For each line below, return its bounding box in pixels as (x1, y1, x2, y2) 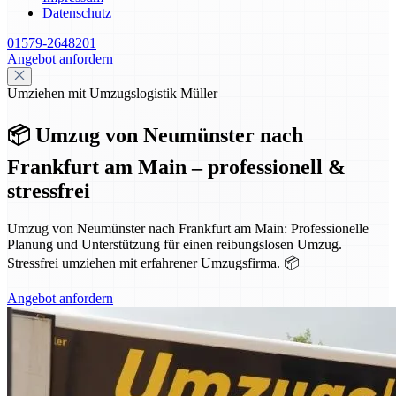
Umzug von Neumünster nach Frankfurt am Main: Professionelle (7, 220, 369, 236)
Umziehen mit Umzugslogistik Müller (7, 86, 217, 101)
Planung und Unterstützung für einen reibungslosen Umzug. (7, 236, 342, 252)
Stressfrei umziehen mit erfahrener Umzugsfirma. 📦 (7, 255, 300, 270)
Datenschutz (42, 5, 111, 20)
